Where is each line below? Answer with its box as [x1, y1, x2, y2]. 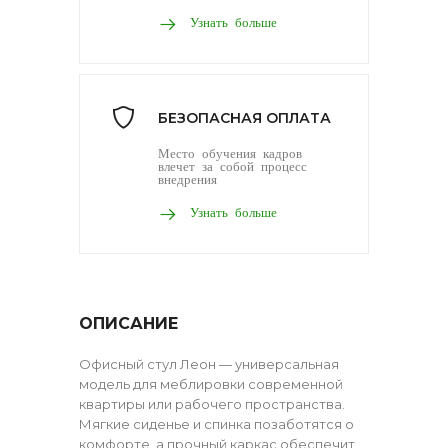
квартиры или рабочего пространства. [79, 395, 345, 412]
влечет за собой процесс [158, 158, 307, 172]
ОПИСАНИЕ [79, 313, 178, 333]
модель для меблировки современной [79, 375, 343, 392]
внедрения [158, 171, 217, 185]
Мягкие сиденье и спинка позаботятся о [79, 415, 354, 432]
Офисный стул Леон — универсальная [79, 355, 339, 372]
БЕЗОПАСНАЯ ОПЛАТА [158, 108, 331, 127]
